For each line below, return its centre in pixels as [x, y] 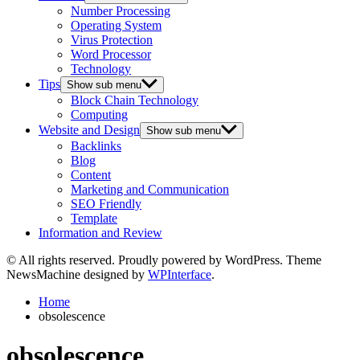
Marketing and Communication [150, 189]
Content [91, 174]
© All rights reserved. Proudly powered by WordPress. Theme [164, 260]
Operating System [116, 25]
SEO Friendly [106, 203]
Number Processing [121, 10]
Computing [99, 114]
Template [94, 218]
